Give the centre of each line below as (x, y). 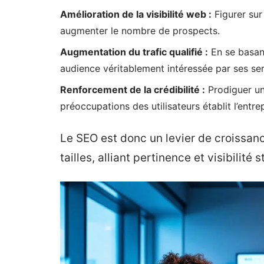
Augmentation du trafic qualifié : (134, 52)
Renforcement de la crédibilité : (133, 90)
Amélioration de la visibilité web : (136, 14)
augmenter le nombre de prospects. (140, 31)
